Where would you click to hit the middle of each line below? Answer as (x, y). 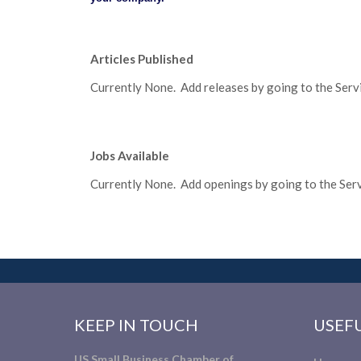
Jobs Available (130, 156)
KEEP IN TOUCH (136, 325)
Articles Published (142, 59)
